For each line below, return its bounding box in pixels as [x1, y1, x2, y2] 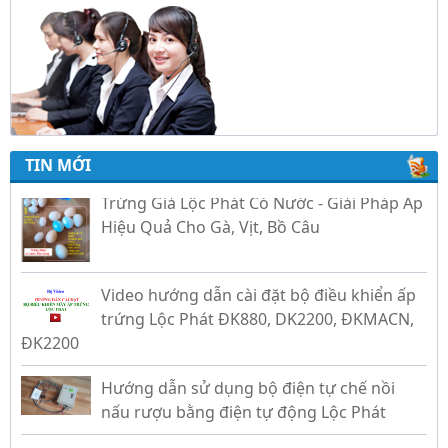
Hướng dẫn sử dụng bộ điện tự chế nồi [101, 344, 395, 367]
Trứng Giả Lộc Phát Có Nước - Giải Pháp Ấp [101, 159, 423, 182]
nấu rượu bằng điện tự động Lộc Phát [101, 368, 386, 391]
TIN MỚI [25, 153, 91, 176]
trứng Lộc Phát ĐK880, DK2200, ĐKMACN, [101, 275, 414, 298]
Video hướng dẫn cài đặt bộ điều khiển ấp [101, 251, 416, 274]
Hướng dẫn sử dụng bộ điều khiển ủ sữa [101, 413, 407, 436]
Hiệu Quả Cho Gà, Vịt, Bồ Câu [101, 183, 320, 206]
